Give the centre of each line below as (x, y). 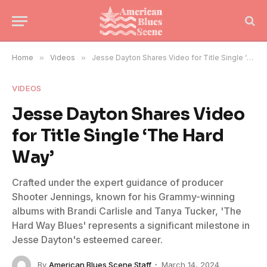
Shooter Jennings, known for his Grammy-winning (123, 197)
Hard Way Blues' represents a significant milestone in (131, 225)
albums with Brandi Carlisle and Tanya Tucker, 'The (127, 211)
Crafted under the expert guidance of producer (118, 182)
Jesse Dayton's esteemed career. (87, 240)
